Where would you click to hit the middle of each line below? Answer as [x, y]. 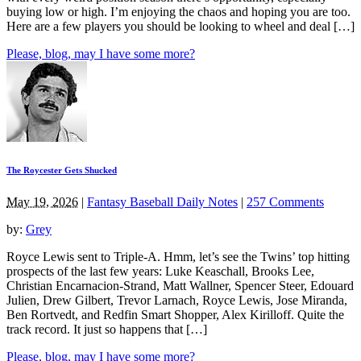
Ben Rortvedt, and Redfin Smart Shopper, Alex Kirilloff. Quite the [175, 314]
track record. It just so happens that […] [107, 329]
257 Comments [285, 201]
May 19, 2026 [42, 201]
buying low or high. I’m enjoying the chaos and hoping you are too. [180, 11]
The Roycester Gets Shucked [62, 170]
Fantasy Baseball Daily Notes [162, 201]
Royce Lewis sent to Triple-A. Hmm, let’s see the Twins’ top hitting [178, 256]
